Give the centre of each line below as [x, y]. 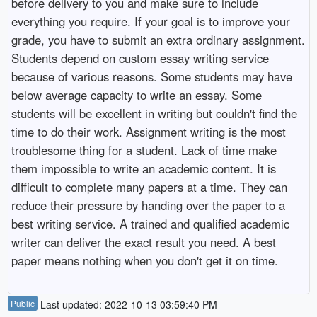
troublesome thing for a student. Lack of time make [144, 150]
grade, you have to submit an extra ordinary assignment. [158, 39]
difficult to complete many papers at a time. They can [149, 186]
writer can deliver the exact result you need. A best [143, 242]
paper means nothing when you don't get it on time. [144, 260]
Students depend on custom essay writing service [140, 58]
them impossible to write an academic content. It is [143, 168]
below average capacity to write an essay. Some [136, 94]
